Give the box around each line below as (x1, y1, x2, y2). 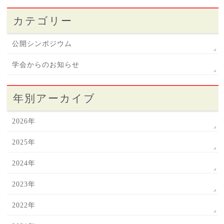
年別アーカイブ (13, 92, 96, 104)
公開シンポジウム (12, 39, 72, 47)
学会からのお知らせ (12, 60, 80, 68)
